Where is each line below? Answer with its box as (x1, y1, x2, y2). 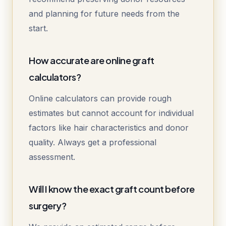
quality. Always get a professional (29, 137, 156, 148)
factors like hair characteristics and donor (29, 123, 189, 133)
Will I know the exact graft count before (29, 183, 195, 195)
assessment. (29, 152, 75, 162)
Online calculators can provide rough (29, 93, 172, 104)
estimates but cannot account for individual (29, 108, 194, 119)
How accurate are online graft (29, 54, 154, 67)
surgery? (29, 200, 67, 212)
